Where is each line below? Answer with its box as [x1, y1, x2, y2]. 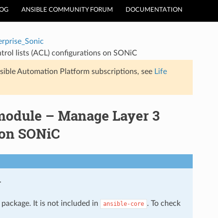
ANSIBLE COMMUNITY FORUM [21, 7, 113, 13]
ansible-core [103, 200, 144, 207]
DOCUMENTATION [126, 7, 182, 13]
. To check [146, 199, 181, 207]
